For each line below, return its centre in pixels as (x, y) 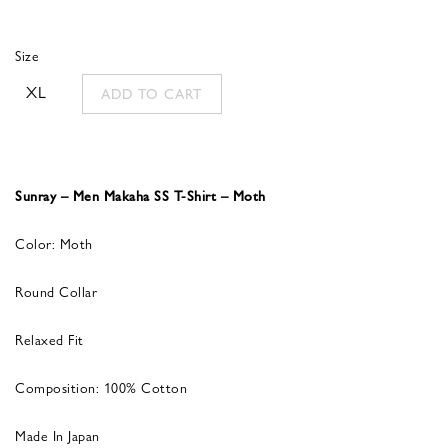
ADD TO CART (152, 93)
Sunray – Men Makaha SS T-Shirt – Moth (140, 194)
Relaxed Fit (49, 338)
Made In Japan (57, 434)
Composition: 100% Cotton (101, 386)
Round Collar (56, 290)
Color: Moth (54, 242)
